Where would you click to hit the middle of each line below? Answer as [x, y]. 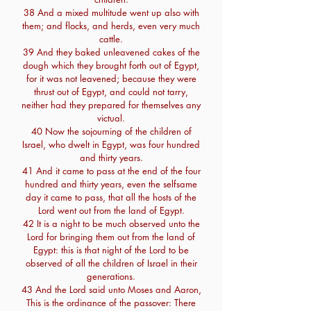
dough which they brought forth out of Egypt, [111, 65]
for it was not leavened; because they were [111, 78]
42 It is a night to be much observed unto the [111, 224]
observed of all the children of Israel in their [111, 263]
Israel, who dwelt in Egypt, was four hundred [111, 144]
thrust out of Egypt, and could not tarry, [111, 92]
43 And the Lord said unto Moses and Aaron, [111, 289]
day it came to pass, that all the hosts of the [111, 197]
